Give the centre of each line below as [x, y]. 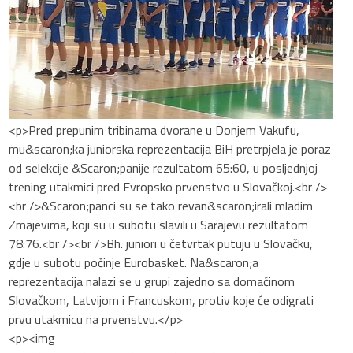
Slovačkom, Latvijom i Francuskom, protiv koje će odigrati [162, 300]
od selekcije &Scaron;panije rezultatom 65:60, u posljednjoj [163, 167]
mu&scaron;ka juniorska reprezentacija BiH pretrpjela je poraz [170, 149]
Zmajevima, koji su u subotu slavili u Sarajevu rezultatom [159, 224]
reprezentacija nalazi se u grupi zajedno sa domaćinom [152, 281]
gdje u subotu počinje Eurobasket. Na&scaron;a [134, 262]
